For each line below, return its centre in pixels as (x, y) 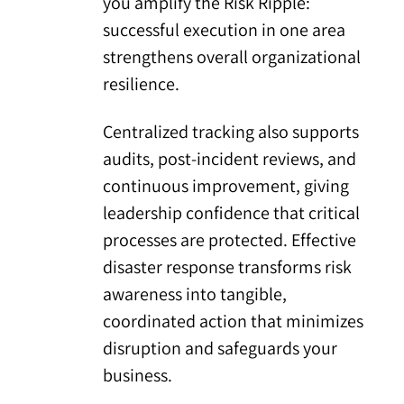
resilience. (143, 84)
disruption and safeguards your (220, 349)
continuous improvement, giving (226, 186)
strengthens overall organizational (232, 57)
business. (138, 376)
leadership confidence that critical (232, 213)
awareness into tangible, (195, 294)
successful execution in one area (225, 30)
